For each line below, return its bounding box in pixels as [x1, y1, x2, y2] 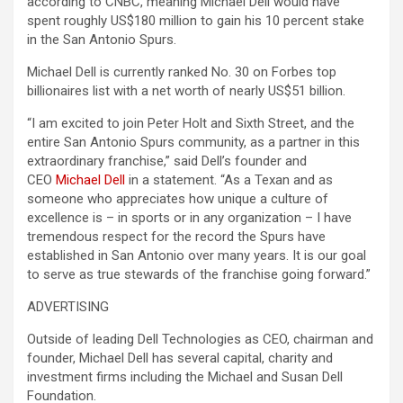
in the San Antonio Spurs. [27, 31, 176, 49]
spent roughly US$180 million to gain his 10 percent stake [27, 13, 364, 30]
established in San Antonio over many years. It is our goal [27, 247, 366, 264]
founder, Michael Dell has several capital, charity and [27, 350, 333, 367]
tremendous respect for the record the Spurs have [27, 228, 326, 246]
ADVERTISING [27, 299, 109, 316]
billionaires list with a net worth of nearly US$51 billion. [27, 83, 345, 100]
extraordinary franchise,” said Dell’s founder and [27, 153, 307, 170]
